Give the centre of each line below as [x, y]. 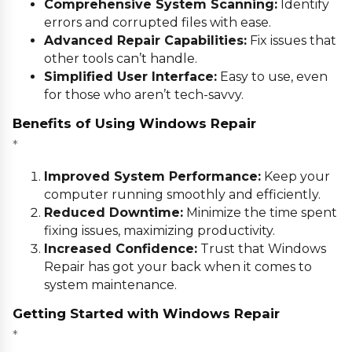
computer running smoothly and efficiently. [182, 194]
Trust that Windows [262, 248]
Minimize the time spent [260, 212]
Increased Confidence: [121, 248]
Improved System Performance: [152, 176]
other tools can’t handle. [121, 58]
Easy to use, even [272, 76]
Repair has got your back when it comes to [178, 266]
